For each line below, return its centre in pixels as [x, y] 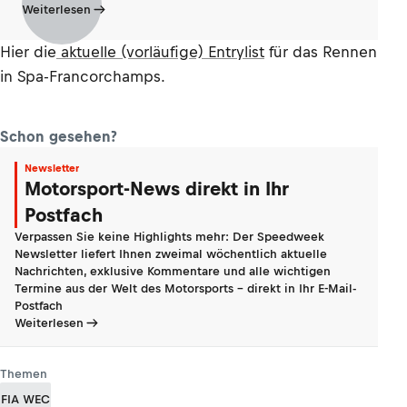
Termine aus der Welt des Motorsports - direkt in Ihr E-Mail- [185, 288]
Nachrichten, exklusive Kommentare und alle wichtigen [173, 271]
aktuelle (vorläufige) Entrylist [160, 52]
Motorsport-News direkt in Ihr [157, 189]
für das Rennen [321, 52]
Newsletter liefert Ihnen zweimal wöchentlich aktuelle [171, 254]
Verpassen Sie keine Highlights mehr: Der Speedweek [169, 237]
